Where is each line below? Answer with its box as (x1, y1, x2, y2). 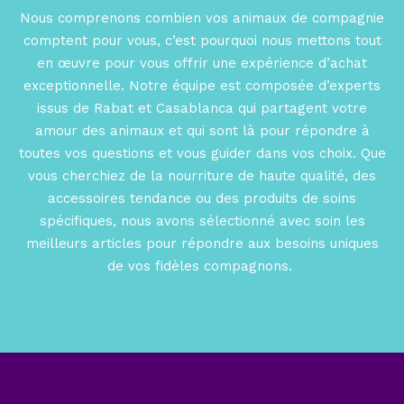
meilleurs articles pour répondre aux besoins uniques (25, 235, 379, 252)
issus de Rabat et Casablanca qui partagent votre (37, 100, 367, 117)
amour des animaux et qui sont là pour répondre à (34, 123, 370, 140)
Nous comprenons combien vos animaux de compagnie (20, 10, 384, 27)
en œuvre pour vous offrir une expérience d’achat (37, 55, 367, 72)
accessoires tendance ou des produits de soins (48, 190, 356, 207)
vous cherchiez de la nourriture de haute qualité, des (28, 168, 376, 185)
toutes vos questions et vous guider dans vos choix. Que (18, 145, 386, 162)
